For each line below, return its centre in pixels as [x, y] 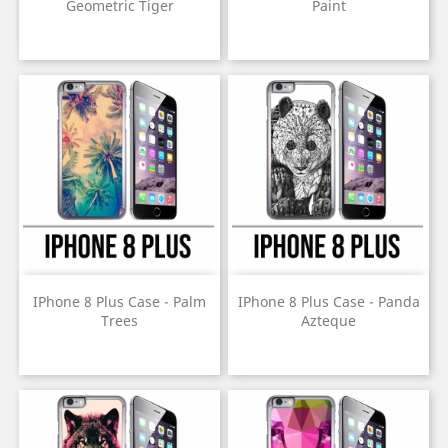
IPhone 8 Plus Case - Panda [328, 302]
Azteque [328, 321]
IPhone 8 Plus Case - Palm [119, 302]
